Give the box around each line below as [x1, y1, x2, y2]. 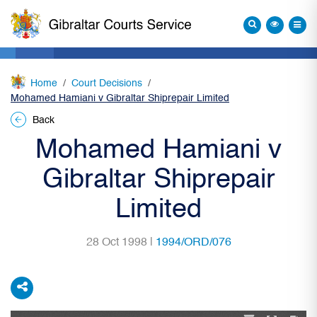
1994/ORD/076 [155, 236, 231, 248]
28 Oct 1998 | [86, 236, 156, 248]
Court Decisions [71, 78, 142, 88]
